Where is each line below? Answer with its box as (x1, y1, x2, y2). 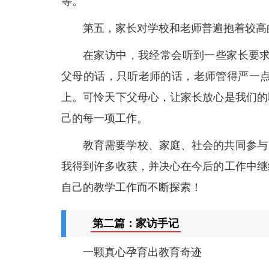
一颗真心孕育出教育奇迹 (83, 246, 202, 258)
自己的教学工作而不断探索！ (61, 181, 202, 193)
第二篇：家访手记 (92, 217, 179, 229)
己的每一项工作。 (61, 112, 148, 124)
